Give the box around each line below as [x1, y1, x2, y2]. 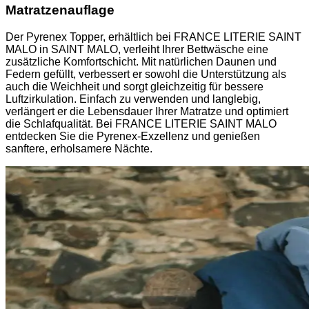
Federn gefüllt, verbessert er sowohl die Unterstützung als [6, 68, 286, 80]
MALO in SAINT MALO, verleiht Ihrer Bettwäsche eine [6, 43, 268, 55]
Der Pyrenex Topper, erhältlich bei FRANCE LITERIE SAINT [6, 30, 301, 43]
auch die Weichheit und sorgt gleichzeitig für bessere [6, 80, 263, 92]
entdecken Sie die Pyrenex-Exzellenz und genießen [6, 130, 260, 142]
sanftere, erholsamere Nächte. [6, 142, 152, 154]
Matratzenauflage [6, 2, 114, 17]
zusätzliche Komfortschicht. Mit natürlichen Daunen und [6, 55, 277, 68]
